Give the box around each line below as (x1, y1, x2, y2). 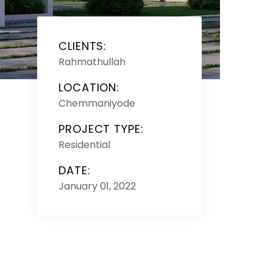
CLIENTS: (58, 38, 107, 54)
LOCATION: (58, 80, 120, 95)
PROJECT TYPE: (58, 121, 144, 136)
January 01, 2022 (58, 179, 136, 193)
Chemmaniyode (58, 96, 135, 110)
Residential (58, 138, 110, 152)
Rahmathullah (58, 55, 126, 69)
